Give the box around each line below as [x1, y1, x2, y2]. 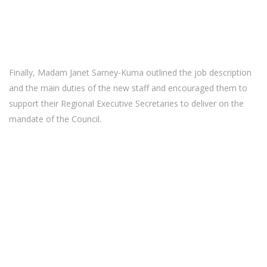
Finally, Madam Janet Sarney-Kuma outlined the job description [9, 67, 252, 78]
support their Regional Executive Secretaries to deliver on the [9, 98, 244, 109]
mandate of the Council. [9, 113, 101, 125]
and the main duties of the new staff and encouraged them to [9, 82, 247, 94]
